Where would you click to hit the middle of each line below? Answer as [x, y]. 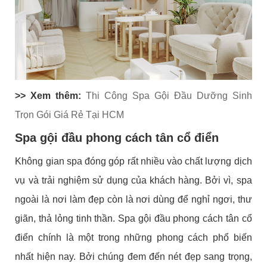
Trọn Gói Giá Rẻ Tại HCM [70, 115]
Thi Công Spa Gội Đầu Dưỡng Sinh [169, 96]
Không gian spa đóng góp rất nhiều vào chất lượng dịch [133, 162]
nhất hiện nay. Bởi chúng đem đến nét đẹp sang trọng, [133, 257]
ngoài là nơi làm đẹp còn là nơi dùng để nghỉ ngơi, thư [133, 200]
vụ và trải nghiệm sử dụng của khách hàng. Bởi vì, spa [133, 181]
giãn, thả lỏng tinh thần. [67, 219]
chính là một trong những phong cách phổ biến [145, 238]
